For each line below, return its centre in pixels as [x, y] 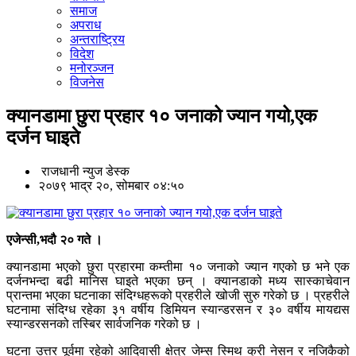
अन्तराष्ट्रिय [97, 40]
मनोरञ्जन [92, 68]
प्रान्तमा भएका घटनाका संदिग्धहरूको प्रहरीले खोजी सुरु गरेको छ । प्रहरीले [178, 296]
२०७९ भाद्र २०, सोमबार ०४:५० [111, 186]
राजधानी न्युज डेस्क [85, 172]
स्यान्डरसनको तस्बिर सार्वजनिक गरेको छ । [104, 324]
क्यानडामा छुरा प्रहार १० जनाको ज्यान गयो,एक [162, 116]
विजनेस [87, 83]
